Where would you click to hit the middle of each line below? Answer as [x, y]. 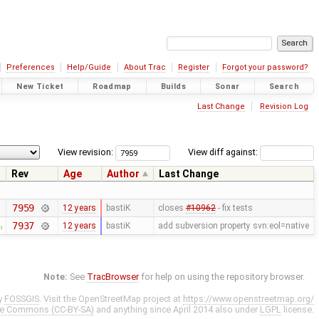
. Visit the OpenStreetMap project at [111, 299]
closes [172, 208]
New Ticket [40, 86]
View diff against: [224, 152]
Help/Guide [89, 67]
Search [284, 86]
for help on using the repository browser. [222, 277]
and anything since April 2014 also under [177, 310]
